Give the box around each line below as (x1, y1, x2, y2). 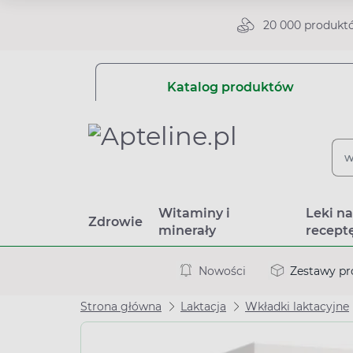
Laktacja (180, 299, 226, 314)
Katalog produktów (166, 80, 294, 95)
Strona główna (80, 299, 162, 314)
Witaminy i (158, 206, 230, 221)
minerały (158, 223, 216, 238)
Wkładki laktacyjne (245, 299, 349, 314)
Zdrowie (88, 214, 143, 229)
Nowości (199, 263, 246, 278)
